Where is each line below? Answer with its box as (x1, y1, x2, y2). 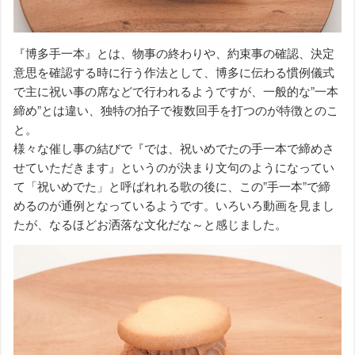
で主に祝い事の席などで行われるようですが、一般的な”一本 (13, 82, 338, 100)
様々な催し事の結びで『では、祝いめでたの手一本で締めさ (13, 139, 334, 157)
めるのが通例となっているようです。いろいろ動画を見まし (13, 197, 334, 214)
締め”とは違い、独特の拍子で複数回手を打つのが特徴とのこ (13, 101, 338, 119)
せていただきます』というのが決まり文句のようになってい (13, 158, 334, 176)
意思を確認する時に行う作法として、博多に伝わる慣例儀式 (13, 63, 334, 81)
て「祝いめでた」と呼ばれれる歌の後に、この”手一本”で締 (13, 177, 330, 195)
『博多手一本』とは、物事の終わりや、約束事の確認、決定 (13, 44, 334, 62)
